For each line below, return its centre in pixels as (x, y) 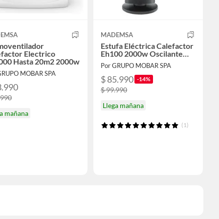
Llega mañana (123, 106)
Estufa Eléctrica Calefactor (147, 46)
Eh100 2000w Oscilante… (144, 54)
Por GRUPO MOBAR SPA (136, 66)
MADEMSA (117, 35)
